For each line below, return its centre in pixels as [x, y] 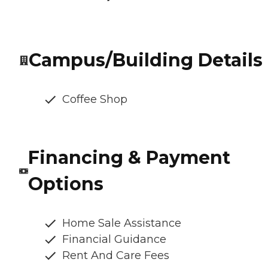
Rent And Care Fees [116, 256]
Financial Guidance [114, 240]
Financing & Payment [129, 158]
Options [66, 184]
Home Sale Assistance [122, 223]
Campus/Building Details [146, 60]
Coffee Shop [95, 100]
